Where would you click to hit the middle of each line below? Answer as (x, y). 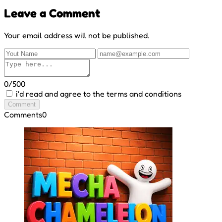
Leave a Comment (52, 13)
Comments (23, 114)
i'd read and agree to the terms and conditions (99, 93)
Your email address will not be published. (77, 35)
